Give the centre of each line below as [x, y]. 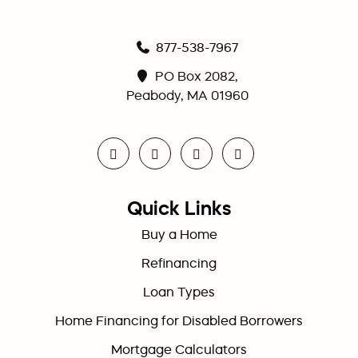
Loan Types [179, 291]
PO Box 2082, [195, 76]
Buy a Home [179, 234]
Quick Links [179, 208]
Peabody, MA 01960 [187, 95]
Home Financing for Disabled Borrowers [179, 320]
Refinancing [179, 263]
